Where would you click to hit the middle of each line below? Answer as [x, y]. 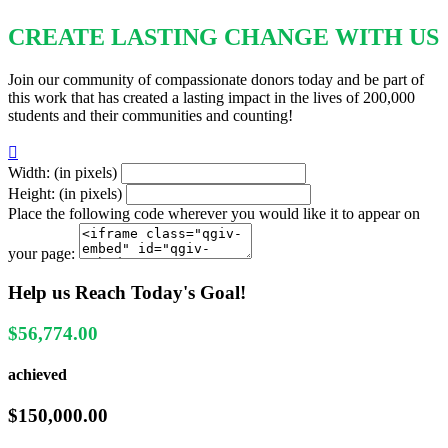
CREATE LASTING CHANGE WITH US [223, 37]
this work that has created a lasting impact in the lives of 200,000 [211, 98]
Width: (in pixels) [62, 173]
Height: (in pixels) [65, 194]
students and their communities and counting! [150, 116]
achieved [37, 374]
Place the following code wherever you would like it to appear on [214, 214]
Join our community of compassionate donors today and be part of [216, 80]
